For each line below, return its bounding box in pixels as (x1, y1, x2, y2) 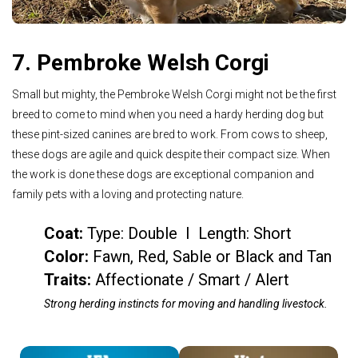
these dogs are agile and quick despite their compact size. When (12, 148, 330, 161)
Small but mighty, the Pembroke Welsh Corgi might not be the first (12, 88, 336, 101)
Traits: (44, 269, 95, 289)
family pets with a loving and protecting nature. (12, 188, 244, 201)
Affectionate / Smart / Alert (95, 269, 289, 289)
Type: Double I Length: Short (87, 223, 292, 243)
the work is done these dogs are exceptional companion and (12, 168, 314, 181)
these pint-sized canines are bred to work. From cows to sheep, (12, 128, 328, 141)
